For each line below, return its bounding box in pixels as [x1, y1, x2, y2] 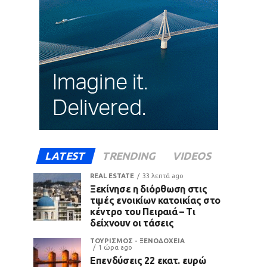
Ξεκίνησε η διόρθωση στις [90, 183, 207, 194]
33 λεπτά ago [142, 172, 184, 179]
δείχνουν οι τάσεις [90, 217, 174, 228]
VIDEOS [171, 150, 214, 162]
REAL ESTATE [90, 172, 134, 179]
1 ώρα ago [98, 243, 132, 251]
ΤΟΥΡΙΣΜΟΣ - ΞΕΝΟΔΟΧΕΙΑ [90, 237, 185, 244]
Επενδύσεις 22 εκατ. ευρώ [90, 254, 206, 266]
